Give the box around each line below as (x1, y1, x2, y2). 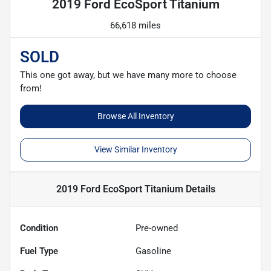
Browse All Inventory (97, 111, 174, 121)
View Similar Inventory (94, 144, 177, 154)
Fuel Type (20, 245, 58, 256)
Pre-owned (135, 222, 178, 233)
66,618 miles (110, 19, 161, 31)
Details (183, 183, 215, 195)
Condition (20, 222, 58, 233)
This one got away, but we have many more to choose (20, 69, 237, 80)
